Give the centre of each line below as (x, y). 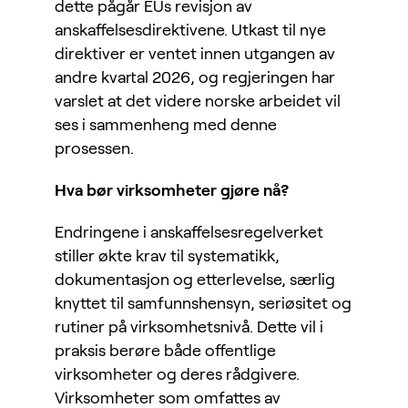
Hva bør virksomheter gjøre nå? (172, 191)
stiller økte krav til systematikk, (167, 256)
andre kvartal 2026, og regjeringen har (195, 78)
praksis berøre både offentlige (165, 351)
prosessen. (94, 149)
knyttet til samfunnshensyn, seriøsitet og (203, 304)
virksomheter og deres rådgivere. (177, 375)
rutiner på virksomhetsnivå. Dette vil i (189, 327)
